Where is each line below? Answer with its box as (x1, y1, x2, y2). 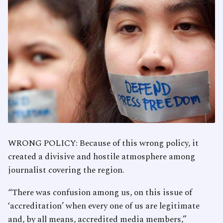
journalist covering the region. (8, 164, 124, 177)
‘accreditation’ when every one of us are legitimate (8, 200, 200, 213)
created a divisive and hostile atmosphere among (8, 150, 195, 164)
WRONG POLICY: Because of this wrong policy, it (8, 137, 199, 150)
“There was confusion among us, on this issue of (8, 186, 192, 200)
